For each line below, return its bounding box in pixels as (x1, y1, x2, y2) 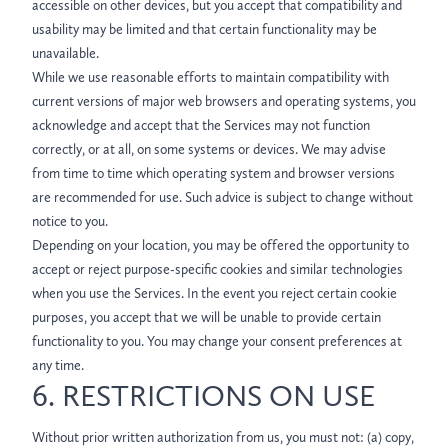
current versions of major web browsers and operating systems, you (32, 93, 416, 110)
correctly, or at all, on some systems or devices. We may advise (32, 141, 386, 158)
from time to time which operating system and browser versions (32, 165, 395, 182)
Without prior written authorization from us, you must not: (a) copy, (32, 429, 414, 446)
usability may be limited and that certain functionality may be (32, 21, 377, 38)
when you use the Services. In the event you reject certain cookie (32, 285, 397, 302)
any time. (32, 357, 84, 374)
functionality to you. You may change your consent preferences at (32, 333, 402, 350)
